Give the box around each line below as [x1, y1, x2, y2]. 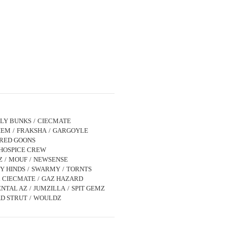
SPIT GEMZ [71, 184, 105, 192]
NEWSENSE [33, 155, 68, 163]
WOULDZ [33, 194, 61, 202]
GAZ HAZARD [42, 174, 83, 182]
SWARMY [31, 165, 60, 173]
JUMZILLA [33, 184, 65, 192]
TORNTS [66, 165, 92, 173]
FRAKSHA [17, 126, 47, 134]
